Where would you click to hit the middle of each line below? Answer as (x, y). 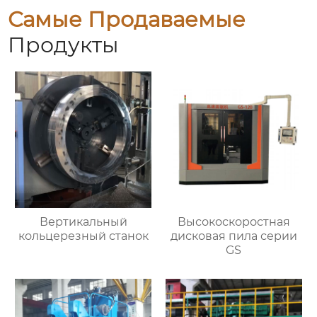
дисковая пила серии (234, 236)
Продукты (64, 45)
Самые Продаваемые (127, 20)
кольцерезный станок (83, 236)
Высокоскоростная (234, 221)
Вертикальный (83, 221)
